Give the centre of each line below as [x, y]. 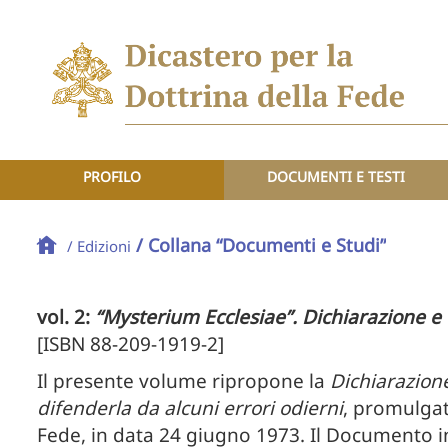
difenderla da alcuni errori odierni [190, 408]
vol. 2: [66, 317]
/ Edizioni [99, 246]
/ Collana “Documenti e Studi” [261, 245]
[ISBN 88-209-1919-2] [130, 344]
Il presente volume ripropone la [183, 381]
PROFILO [111, 176]
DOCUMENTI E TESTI [335, 176]
